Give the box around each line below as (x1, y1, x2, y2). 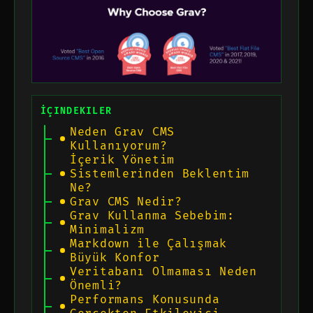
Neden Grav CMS (69, 124, 175, 139)
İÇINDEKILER (41, 105, 112, 117)
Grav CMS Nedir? (69, 194, 182, 209)
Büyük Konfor (69, 250, 160, 265)
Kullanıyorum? (69, 138, 168, 153)
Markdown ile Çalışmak (69, 236, 228, 251)
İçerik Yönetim (69, 152, 175, 167)
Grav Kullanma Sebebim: (69, 208, 235, 223)
